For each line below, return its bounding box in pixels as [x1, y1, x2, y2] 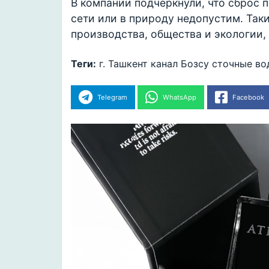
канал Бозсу [151, 58, 209, 70]
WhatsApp [163, 93, 197, 102]
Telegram [97, 93, 127, 102]
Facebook [232, 93, 264, 102]
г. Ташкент [99, 58, 148, 70]
